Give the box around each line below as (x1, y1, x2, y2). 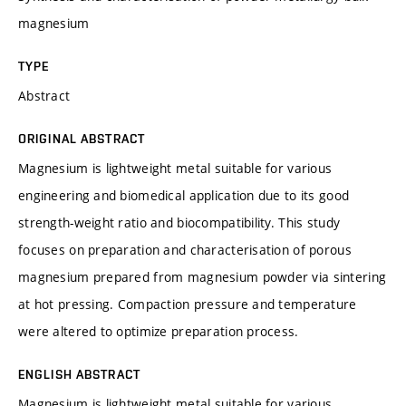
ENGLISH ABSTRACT (18, 366, 140, 382)
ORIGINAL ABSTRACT (18, 130, 146, 146)
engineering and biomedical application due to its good (18, 186, 350, 204)
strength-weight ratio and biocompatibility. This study (18, 213, 341, 231)
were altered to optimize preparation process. (18, 322, 299, 340)
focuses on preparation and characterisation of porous (18, 240, 352, 258)
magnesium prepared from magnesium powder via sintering (18, 267, 387, 285)
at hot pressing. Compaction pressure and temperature (18, 295, 357, 313)
